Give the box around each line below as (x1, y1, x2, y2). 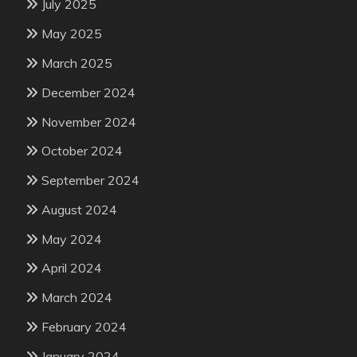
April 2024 (41, 260, 102, 277)
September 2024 (41, 172, 139, 189)
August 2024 (41, 201, 117, 218)
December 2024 (41, 84, 135, 100)
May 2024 (41, 230, 102, 247)
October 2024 (41, 143, 123, 159)
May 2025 (41, 25, 102, 42)
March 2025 (41, 54, 112, 71)
